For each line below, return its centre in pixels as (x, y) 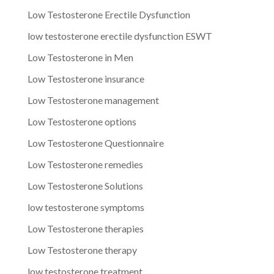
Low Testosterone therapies (85, 228)
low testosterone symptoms (86, 207)
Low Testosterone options (82, 121)
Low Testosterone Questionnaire (95, 143)
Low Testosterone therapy (82, 250)
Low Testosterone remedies (85, 164)
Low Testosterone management (93, 100)
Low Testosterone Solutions (85, 185)
